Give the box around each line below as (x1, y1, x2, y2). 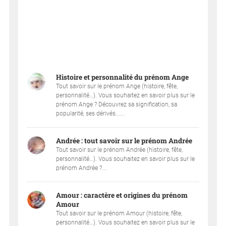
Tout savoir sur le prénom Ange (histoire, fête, (56, 83, 178, 90)
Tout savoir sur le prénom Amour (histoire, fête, (56, 210, 183, 217)
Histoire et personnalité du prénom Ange (56, 73, 189, 82)
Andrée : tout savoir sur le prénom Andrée (56, 136, 193, 146)
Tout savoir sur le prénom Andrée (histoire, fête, (56, 146, 183, 154)
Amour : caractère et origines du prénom (56, 191, 188, 200)
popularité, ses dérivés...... (56, 110, 125, 118)
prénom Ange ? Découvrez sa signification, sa (56, 101, 178, 108)
